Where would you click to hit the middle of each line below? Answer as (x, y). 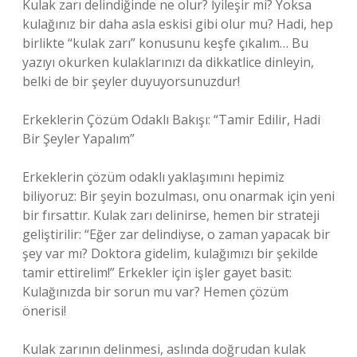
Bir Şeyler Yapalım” (78, 139)
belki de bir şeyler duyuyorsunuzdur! (131, 81)
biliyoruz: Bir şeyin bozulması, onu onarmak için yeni (178, 196)
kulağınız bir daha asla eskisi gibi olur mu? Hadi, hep (178, 24)
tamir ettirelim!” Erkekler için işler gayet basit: (157, 273)
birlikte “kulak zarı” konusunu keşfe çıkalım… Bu (165, 43)
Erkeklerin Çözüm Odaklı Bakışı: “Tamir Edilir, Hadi (171, 120)
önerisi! (44, 311)
